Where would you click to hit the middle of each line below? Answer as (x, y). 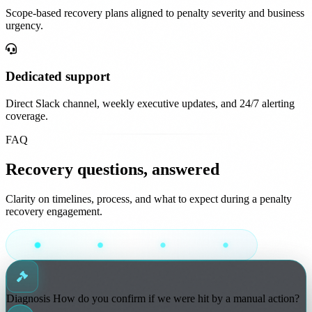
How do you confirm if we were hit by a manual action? (176, 298)
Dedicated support (58, 77)
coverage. (27, 116)
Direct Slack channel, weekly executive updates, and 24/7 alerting (150, 103)
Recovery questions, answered (112, 169)
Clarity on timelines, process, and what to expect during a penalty (149, 198)
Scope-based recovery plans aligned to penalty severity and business (155, 13)
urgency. (24, 26)
